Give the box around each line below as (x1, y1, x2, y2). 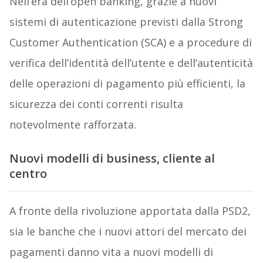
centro (9, 165, 47, 181)
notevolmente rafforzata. (9, 117, 136, 131)
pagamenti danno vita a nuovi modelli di (9, 245, 213, 259)
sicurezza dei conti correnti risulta (9, 96, 183, 111)
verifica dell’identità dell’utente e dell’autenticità (9, 55, 253, 70)
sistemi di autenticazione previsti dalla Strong (9, 14, 243, 29)
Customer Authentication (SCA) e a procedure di (9, 35, 252, 49)
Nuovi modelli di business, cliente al (9, 150, 215, 166)
